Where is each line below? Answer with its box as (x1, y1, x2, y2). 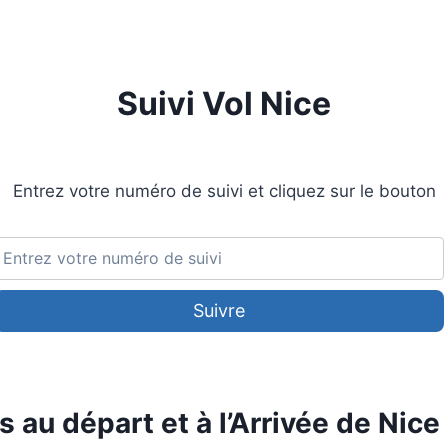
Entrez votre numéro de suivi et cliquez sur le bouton (12, 181, 436, 201)
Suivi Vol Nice (117, 84, 331, 123)
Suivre (193, 300, 245, 322)
